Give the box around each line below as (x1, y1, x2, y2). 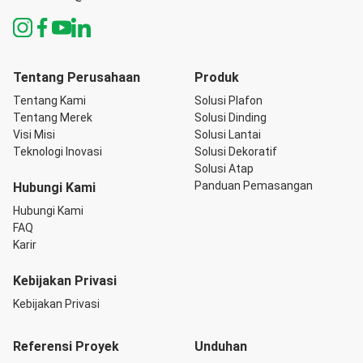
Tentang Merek (13, 111, 92, 124)
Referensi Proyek (13, 339, 119, 354)
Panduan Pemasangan (194, 179, 313, 192)
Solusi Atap (194, 162, 254, 175)
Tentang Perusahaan (13, 70, 140, 85)
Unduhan (194, 339, 247, 354)
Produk (194, 70, 239, 85)
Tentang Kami (13, 94, 86, 107)
